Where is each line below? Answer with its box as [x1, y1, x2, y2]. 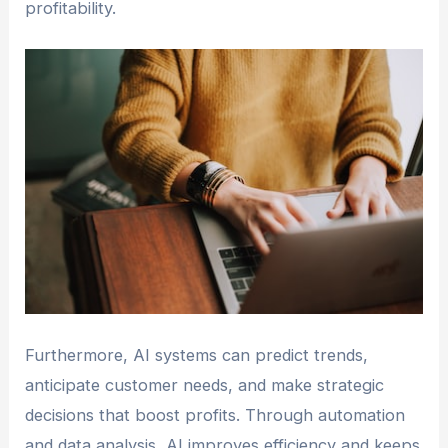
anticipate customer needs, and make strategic [25, 375, 385, 396]
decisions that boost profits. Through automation [25, 405, 406, 426]
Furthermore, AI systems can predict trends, [25, 345, 369, 366]
